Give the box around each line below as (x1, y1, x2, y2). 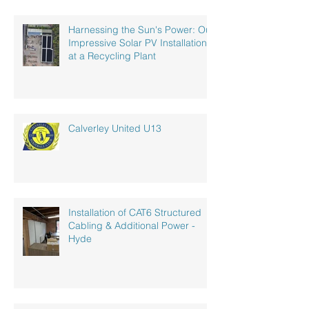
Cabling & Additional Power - (68, 219, 195, 232)
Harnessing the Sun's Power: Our (68, 23, 215, 37)
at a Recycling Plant (68, 50, 156, 63)
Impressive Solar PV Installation (68, 37, 207, 50)
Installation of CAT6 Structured (68, 206, 201, 219)
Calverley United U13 (68, 122, 161, 135)
